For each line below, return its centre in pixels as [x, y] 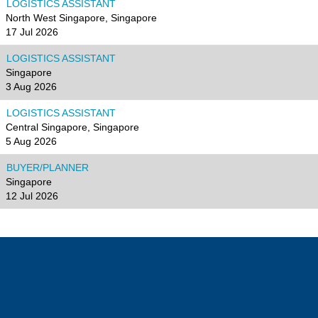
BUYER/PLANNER [48, 168]
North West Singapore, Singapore [81, 18]
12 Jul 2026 [32, 196]
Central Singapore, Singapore [72, 127]
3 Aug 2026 [31, 87]
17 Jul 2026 [32, 32]
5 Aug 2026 [31, 141]
